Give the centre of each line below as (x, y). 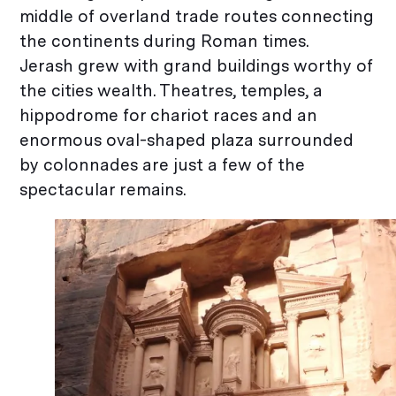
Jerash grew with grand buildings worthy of (197, 65)
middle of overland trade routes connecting (197, 16)
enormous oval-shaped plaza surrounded (187, 140)
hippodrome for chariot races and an (169, 115)
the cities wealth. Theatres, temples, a (171, 90)
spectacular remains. (103, 189)
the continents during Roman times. (164, 41)
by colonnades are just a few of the (163, 164)
